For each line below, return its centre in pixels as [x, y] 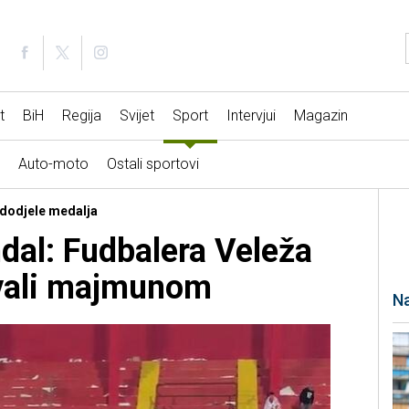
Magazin [320, 116]
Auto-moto [53, 164]
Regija [81, 116]
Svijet [136, 116]
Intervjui [251, 116]
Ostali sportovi [152, 164]
